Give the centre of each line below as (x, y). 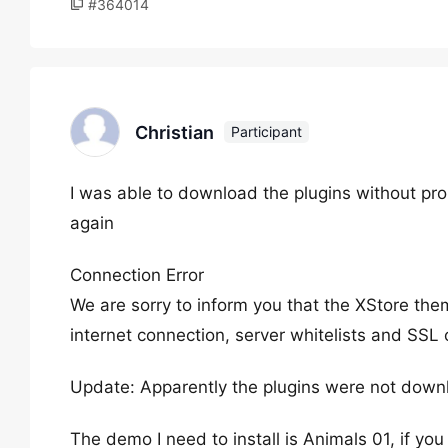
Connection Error (137, 275)
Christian (174, 132)
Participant (266, 131)
